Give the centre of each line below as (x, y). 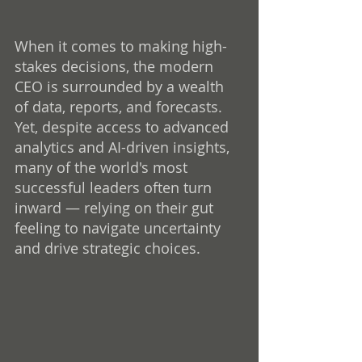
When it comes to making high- (121, 46)
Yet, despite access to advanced (124, 126)
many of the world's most (103, 167)
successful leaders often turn (115, 187)
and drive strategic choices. (107, 248)
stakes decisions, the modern (116, 66)
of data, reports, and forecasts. (120, 106)
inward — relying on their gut (116, 207)
